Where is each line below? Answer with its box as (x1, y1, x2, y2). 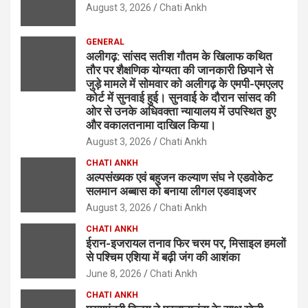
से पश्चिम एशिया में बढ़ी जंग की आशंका (86, 250, 240, 264)
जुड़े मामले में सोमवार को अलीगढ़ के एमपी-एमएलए (86, 76, 283, 91)
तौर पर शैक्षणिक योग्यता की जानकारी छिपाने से (86, 63, 273, 77)
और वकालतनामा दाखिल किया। (86, 118, 216, 132)
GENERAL (86, 36, 124, 47)
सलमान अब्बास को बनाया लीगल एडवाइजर (86, 184, 256, 198)
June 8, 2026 (86, 267, 142, 279)
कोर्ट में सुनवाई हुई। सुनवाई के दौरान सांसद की (86, 90, 276, 104)
